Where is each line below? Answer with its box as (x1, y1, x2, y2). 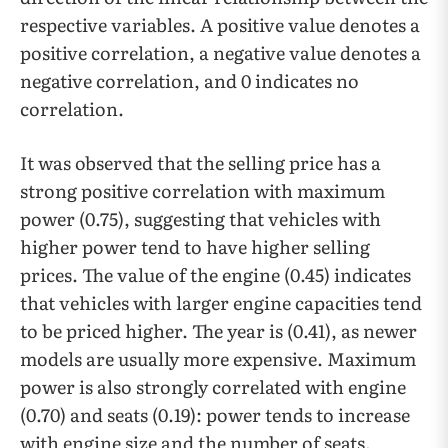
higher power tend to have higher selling (20, 233, 370, 260)
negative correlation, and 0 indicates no (20, 67, 359, 94)
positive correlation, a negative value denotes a (20, 39, 421, 66)
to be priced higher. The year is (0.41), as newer (20, 317, 417, 344)
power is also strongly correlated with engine (20, 373, 406, 400)
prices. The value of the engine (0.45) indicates (20, 261, 411, 288)
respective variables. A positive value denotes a (20, 11, 420, 38)
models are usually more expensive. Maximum (20, 345, 416, 372)
